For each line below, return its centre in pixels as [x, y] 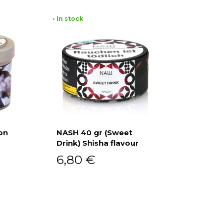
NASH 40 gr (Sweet [94, 132]
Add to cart [111, 150]
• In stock [68, 18]
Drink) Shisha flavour [97, 143]
